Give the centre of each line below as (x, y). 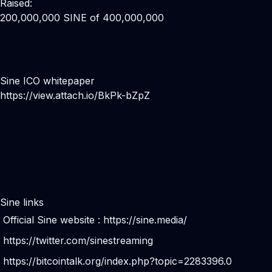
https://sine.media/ (145, 220)
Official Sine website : (53, 220)
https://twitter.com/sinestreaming (78, 240)
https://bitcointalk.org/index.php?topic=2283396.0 (117, 261)
